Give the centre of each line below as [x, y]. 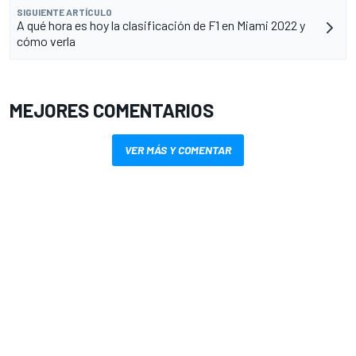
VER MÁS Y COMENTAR [178, 149]
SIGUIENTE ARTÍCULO [64, 12]
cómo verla [46, 41]
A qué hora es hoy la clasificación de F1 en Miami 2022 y [161, 25]
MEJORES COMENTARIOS [112, 110]
